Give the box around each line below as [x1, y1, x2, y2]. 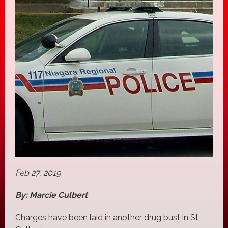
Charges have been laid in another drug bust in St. [15, 212, 200, 222]
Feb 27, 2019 [15, 167, 61, 178]
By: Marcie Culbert [15, 190, 88, 200]
